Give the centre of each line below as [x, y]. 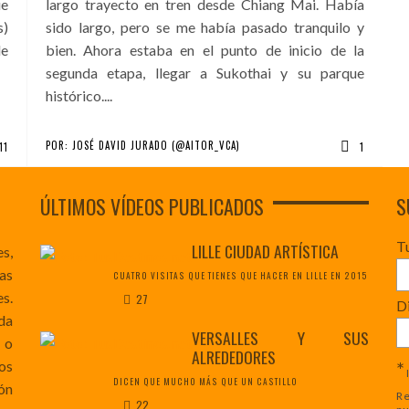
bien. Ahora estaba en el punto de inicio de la [205, 50]
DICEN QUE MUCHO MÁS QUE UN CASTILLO [205, 382]
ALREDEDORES [234, 357]
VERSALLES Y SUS [280, 338]
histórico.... [79, 96]
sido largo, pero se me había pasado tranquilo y [205, 27]
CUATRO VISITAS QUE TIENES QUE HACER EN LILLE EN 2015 [241, 276]
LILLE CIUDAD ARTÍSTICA [265, 252]
